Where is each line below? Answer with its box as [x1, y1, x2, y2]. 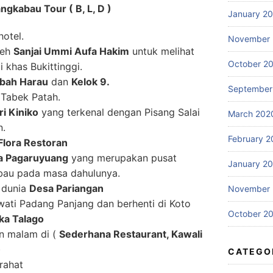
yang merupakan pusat [68, 151, 177, 164]
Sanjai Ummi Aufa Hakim [13, 44, 129, 57]
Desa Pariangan [29, 182, 104, 194]
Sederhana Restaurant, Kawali [59, 227, 202, 240]
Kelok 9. [71, 75, 110, 88]
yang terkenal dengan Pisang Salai [38, 105, 200, 118]
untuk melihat [129, 44, 194, 57]
